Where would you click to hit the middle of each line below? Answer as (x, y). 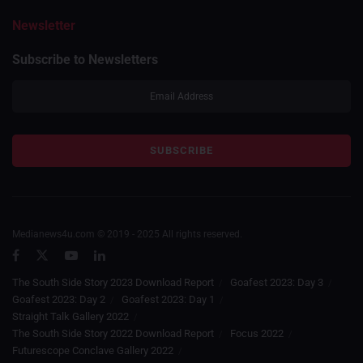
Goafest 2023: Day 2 (59, 300)
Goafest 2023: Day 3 (277, 283)
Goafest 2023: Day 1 (168, 300)
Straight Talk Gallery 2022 (70, 317)
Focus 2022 (257, 334)
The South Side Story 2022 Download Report (113, 334)
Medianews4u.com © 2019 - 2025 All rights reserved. (127, 235)
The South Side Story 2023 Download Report (113, 283)
